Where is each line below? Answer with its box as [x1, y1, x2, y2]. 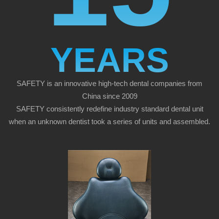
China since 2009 [82, 91, 137, 100]
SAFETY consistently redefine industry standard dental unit [16, 104, 203, 113]
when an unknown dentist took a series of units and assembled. [9, 117, 210, 126]
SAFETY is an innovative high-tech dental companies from [17, 79, 202, 88]
